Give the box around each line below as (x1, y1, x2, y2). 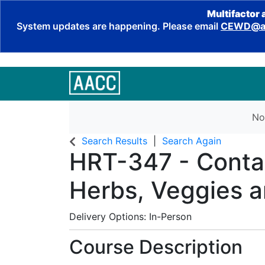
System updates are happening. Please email (17, 20, 221, 32)
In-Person (149, 211, 192, 222)
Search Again (162, 135, 221, 147)
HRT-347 (69, 147, 172, 176)
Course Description (69, 235, 243, 258)
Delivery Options (69, 211, 144, 222)
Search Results (82, 135, 147, 147)
